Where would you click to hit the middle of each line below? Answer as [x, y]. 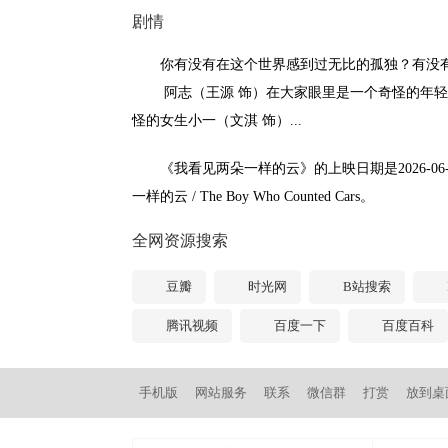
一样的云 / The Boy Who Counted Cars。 [253, 196]
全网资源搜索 [180, 240]
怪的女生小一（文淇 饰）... [217, 120]
